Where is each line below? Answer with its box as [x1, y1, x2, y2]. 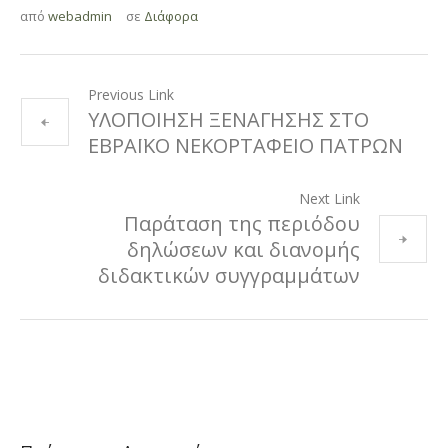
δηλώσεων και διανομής [127, 235, 360, 263]
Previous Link [88, 84, 174, 104]
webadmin [48, 6, 112, 25]
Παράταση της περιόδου [124, 209, 360, 237]
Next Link [299, 188, 360, 208]
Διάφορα [144, 6, 198, 25]
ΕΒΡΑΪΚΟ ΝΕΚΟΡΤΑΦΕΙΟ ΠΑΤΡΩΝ [88, 131, 403, 159]
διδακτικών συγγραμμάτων [98, 261, 360, 289]
